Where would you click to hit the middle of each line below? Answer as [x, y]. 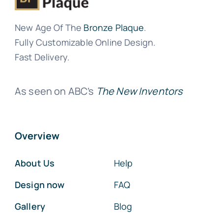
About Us [35, 163]
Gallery [30, 206]
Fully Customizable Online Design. [85, 42]
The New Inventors [139, 91]
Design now [40, 185]
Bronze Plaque [114, 28]
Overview [37, 136]
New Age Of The [49, 28]
